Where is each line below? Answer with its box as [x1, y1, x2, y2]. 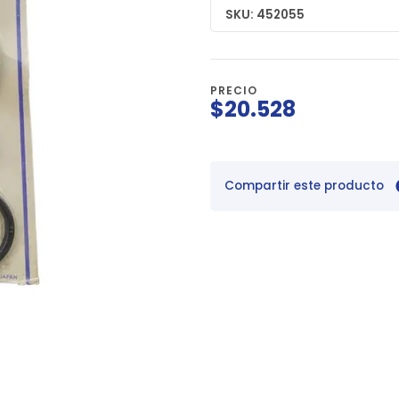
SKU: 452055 [225, 5, 305, 23]
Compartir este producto [224, 177, 384, 195]
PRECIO [210, 83, 257, 99]
